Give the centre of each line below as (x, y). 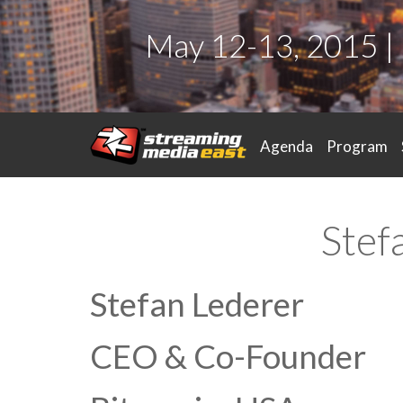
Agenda (287, 146)
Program (357, 146)
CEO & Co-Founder (228, 356)
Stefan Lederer (197, 304)
